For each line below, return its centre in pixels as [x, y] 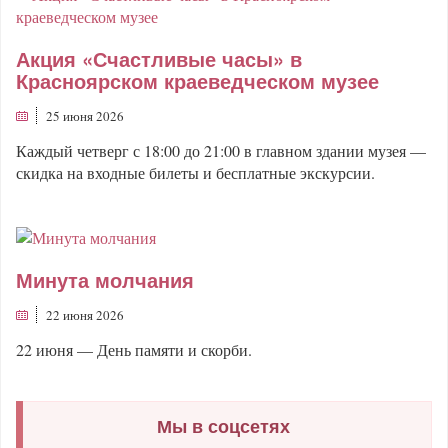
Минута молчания [105, 279]
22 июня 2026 [85, 314]
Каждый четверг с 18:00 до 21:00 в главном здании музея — [221, 151]
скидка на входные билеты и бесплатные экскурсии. [195, 173]
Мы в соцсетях [223, 425]
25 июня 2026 [85, 116]
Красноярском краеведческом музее [197, 81]
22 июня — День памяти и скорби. [134, 349]
